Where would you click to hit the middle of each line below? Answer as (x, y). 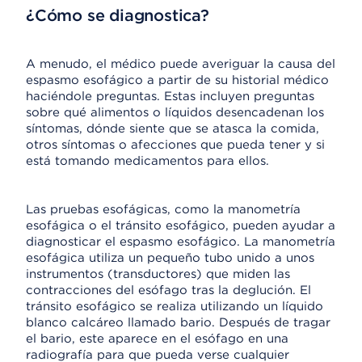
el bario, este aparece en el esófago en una (157, 339)
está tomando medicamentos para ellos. (147, 161)
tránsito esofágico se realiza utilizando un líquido (175, 306)
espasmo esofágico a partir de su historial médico (177, 80)
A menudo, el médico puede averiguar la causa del (181, 64)
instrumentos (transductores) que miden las (158, 274)
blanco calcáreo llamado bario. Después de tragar (178, 322)
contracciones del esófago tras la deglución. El (168, 290)
